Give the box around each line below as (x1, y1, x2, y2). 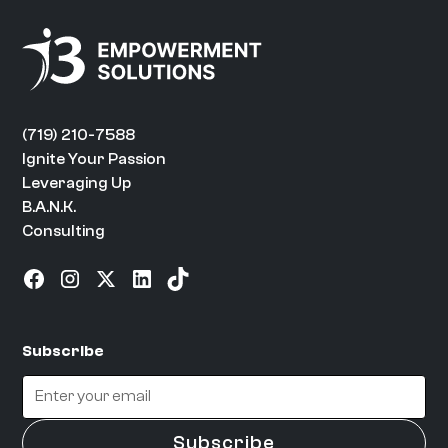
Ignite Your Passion (22, 149, 167, 168)
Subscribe (22, 341, 105, 360)
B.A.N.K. (22, 197, 77, 216)
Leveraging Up (22, 173, 132, 192)
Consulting (22, 221, 106, 240)
